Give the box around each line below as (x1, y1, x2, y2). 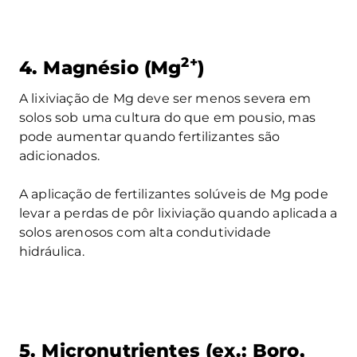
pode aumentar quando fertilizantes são (19, 128, 280, 144)
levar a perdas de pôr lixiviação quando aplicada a (19, 205, 338, 221)
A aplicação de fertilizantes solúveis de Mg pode (19, 186, 328, 202)
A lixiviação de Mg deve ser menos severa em (19, 90, 311, 106)
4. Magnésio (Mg (19, 56, 182, 79)
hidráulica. (19, 243, 84, 259)
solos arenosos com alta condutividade (19, 224, 271, 240)
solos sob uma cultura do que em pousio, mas (19, 109, 316, 125)
